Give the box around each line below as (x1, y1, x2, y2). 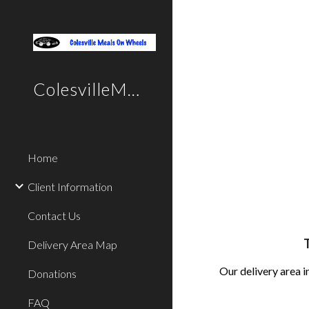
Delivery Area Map (28, 237, 117, 251)
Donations (28, 266, 77, 280)
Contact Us (28, 208, 81, 222)
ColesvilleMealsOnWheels (128, 78, 139, 99)
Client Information (28, 179, 112, 193)
